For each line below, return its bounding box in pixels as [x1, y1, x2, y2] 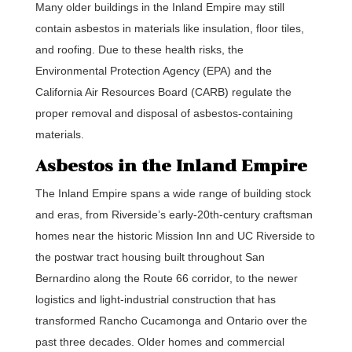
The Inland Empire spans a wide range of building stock [35, 187, 311, 200]
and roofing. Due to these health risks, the [35, 43, 244, 56]
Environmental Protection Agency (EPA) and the [35, 64, 272, 77]
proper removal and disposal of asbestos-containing [35, 107, 293, 119]
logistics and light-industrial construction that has [35, 293, 276, 306]
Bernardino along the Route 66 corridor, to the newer [35, 272, 298, 284]
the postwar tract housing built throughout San [35, 251, 265, 263]
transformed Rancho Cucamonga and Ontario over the [35, 314, 307, 327]
